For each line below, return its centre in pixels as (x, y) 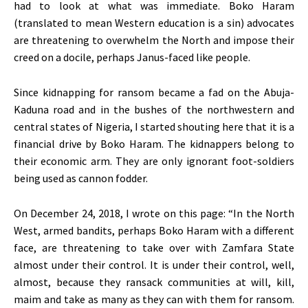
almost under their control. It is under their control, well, (154, 264)
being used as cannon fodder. (81, 178)
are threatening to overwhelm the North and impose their (154, 40)
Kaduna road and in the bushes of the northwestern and (154, 109)
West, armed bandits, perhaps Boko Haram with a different (154, 230)
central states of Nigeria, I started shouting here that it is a (154, 126)
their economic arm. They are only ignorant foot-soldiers (154, 161)
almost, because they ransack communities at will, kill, (154, 282)
